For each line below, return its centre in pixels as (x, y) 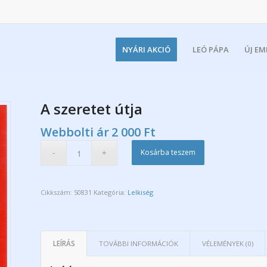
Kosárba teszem (168, 152)
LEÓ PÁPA (211, 49)
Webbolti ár (75, 132)
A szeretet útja (92, 109)
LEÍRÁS (64, 243)
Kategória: (111, 192)
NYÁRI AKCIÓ (146, 49)
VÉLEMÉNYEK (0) (228, 243)
